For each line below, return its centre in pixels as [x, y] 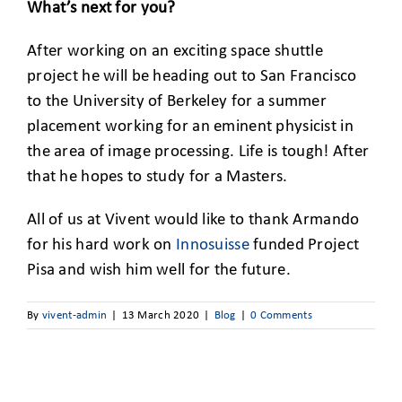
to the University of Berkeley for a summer [177, 101]
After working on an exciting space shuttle [175, 51]
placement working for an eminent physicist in [190, 127]
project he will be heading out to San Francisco [192, 76]
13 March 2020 [161, 315]
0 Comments [281, 315]
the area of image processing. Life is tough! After [198, 152]
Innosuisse [213, 245]
